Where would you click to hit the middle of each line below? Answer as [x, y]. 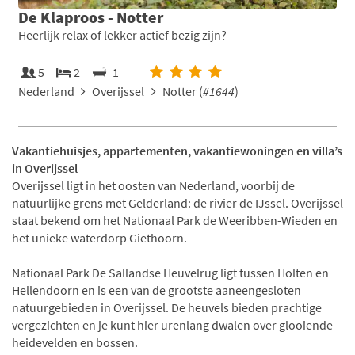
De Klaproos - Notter [91, 17]
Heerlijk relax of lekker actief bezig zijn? [122, 34]
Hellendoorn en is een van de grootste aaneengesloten [157, 290]
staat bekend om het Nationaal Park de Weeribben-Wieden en [175, 220]
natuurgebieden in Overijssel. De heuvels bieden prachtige [167, 307]
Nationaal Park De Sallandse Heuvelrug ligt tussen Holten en [170, 272]
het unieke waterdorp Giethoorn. [99, 237]
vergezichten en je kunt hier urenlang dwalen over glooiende [172, 324]
